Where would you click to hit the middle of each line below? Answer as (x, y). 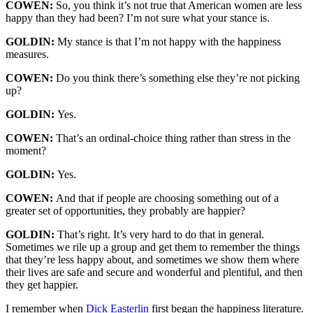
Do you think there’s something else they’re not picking (178, 78)
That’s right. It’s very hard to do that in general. (161, 235)
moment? (26, 151)
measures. (27, 54)
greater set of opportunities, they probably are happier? (125, 211)
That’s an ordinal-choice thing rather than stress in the (173, 138)
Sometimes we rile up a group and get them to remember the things (153, 247)
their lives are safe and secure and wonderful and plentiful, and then (154, 272)
